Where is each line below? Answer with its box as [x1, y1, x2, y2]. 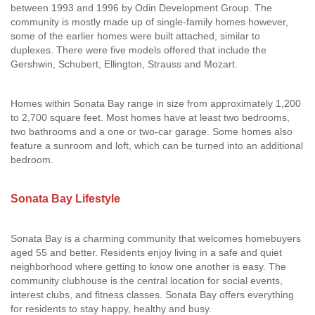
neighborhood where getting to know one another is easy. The [11, 261, 286, 272]
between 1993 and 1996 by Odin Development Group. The [11, 2, 272, 13]
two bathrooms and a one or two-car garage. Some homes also [11, 126, 292, 137]
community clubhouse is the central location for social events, [11, 275, 283, 286]
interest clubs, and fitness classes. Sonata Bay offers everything [11, 289, 294, 300]
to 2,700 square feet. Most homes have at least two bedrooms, [11, 112, 290, 123]
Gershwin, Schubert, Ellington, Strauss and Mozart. [11, 58, 238, 70]
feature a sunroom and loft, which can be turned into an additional [11, 140, 303, 151]
